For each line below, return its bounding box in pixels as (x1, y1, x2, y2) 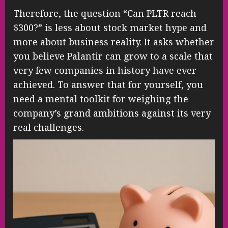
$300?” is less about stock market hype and (13, 21, 207, 34)
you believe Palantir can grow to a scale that (13, 49, 213, 62)
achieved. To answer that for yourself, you (13, 78, 203, 91)
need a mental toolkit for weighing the (13, 92, 188, 105)
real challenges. (13, 121, 84, 133)
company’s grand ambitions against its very (13, 106, 211, 119)
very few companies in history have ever (13, 64, 196, 76)
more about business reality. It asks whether (13, 35, 214, 48)
